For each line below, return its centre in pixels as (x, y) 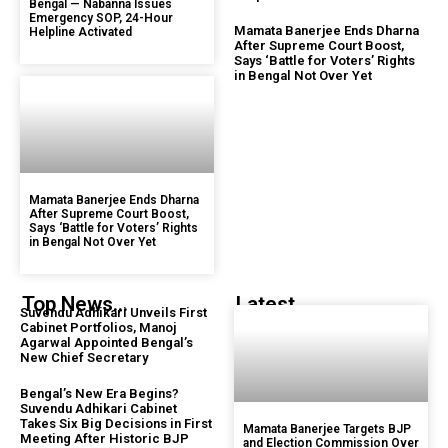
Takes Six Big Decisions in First (116, 423)
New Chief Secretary (84, 357)
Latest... (273, 303)
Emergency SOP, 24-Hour (101, 17)
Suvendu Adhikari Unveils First (113, 312)
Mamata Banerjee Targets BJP (327, 428)
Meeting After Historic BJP (104, 438)
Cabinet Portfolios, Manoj (98, 327)
